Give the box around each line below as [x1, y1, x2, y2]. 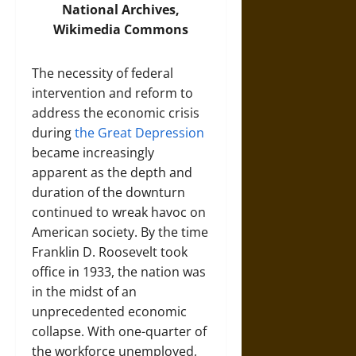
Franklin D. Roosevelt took [32, 243, 188, 261]
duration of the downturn [32, 184, 185, 201]
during [32, 124, 75, 141]
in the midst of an [32, 283, 137, 300]
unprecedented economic [32, 303, 187, 320]
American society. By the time [32, 223, 208, 241]
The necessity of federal [32, 64, 173, 82]
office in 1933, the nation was [32, 263, 206, 281]
